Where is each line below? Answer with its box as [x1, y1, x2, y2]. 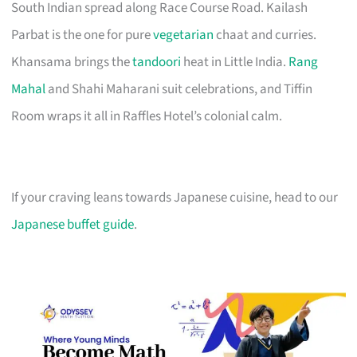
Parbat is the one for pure [11, 25, 154, 45]
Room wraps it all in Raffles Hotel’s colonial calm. [11, 106, 283, 126]
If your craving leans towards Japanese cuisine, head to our [11, 187, 339, 207]
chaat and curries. [214, 25, 317, 45]
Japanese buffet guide [11, 214, 135, 234]
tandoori [132, 52, 182, 72]
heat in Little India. [181, 52, 289, 72]
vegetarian [153, 25, 214, 45]
